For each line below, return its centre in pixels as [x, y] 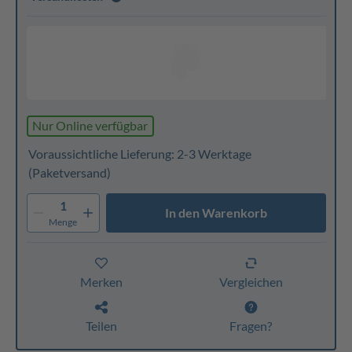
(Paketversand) [69, 172]
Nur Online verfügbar [90, 125]
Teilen [101, 325]
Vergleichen [251, 281]
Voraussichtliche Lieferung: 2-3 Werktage [139, 153]
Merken [101, 281]
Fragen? [251, 325]
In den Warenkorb [216, 212]
